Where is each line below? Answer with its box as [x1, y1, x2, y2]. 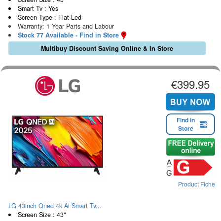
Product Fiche [178, 180, 215, 188]
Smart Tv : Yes [17, 3, 58, 13]
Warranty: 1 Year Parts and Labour [17, 21, 114, 31]
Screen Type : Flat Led [17, 12, 81, 22]
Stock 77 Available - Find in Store [17, 30, 119, 39]
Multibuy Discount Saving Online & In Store [40, 44, 173, 53]
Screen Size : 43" [17, 210, 66, 220]
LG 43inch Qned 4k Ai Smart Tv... [8, 201, 102, 211]
